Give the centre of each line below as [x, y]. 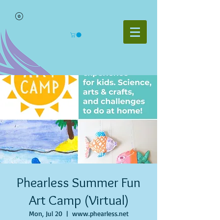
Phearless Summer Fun [79, 182]
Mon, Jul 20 [45, 213]
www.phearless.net [100, 213]
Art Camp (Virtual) [79, 200]
